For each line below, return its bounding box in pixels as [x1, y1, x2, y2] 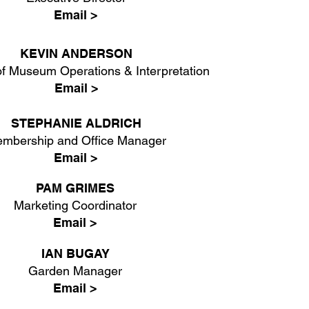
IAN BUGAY [41, 246, 110, 261]
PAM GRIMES [36, 181, 115, 195]
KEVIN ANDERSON [20, 46, 133, 61]
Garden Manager [28, 263, 123, 278]
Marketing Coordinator [14, 198, 137, 212]
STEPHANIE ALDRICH [10, 116, 141, 130]
